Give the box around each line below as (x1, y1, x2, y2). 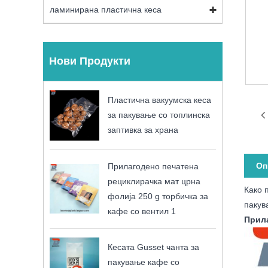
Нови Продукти (49, 55, 130, 68)
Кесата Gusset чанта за (108, 242, 200, 252)
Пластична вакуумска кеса (108, 95, 212, 105)
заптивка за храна (108, 125, 179, 135)
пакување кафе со (108, 257, 180, 267)
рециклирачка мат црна (108, 176, 201, 186)
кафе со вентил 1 (108, 206, 176, 216)
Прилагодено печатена (108, 161, 199, 171)
